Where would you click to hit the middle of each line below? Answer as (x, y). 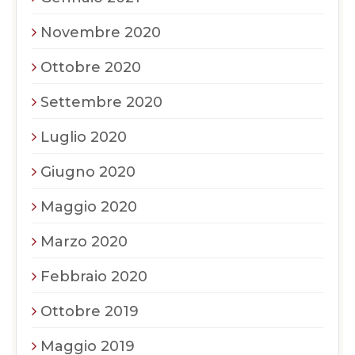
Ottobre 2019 (90, 311)
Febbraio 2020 (94, 276)
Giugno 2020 (88, 172)
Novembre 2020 (101, 32)
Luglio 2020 (84, 137)
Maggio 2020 (89, 206)
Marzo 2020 (84, 241)
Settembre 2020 (101, 102)
